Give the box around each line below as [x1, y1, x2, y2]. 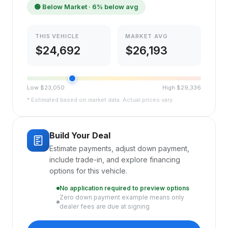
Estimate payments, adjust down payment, [49, 144, 189, 153]
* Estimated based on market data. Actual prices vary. [27, 96, 174, 103]
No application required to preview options [60, 184, 189, 192]
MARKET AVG [125, 33, 168, 40]
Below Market [42, 3, 87, 11]
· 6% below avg [89, 3, 138, 11]
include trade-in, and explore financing [49, 155, 180, 164]
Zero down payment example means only [60, 193, 184, 201]
